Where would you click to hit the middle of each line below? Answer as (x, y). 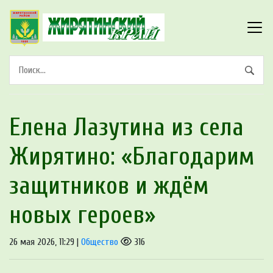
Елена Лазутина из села (126, 127)
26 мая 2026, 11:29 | (45, 242)
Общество (100, 242)
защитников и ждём (109, 186)
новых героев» (82, 215)
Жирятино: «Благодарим (132, 156)
